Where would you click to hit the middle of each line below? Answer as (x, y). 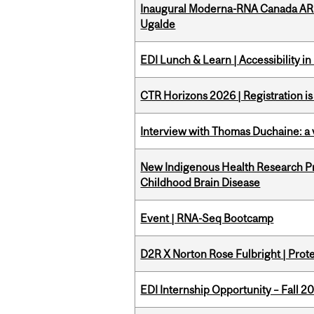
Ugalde (158, 24)
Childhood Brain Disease (200, 183)
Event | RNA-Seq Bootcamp (207, 218)
